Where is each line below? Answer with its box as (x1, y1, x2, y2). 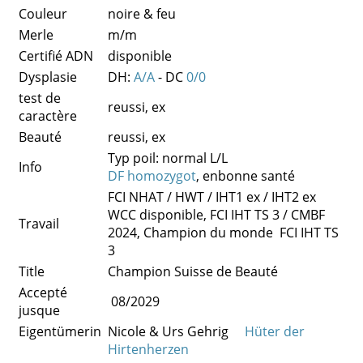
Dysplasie (19, 68, 77, 86)
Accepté (19, 284, 67, 301)
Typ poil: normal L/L (108, 149, 228, 167)
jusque (19, 301, 60, 319)
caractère (19, 107, 77, 125)
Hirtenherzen (108, 340, 189, 358)
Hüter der (245, 322, 305, 340)
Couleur (19, 5, 67, 23)
